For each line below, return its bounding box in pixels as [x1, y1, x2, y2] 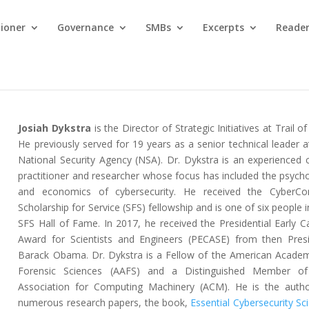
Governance [57, 21, 114, 34]
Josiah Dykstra [18, 121, 92, 134]
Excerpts [203, 21, 245, 34]
